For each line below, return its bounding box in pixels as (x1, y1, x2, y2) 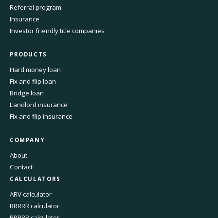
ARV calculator (10, 189, 52, 199)
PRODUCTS (10, 50, 47, 58)
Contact (10, 162, 33, 171)
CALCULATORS (10, 175, 61, 182)
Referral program (10, 2, 61, 12)
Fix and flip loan (10, 76, 56, 86)
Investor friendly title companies (10, 26, 105, 35)
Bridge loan (10, 88, 44, 97)
